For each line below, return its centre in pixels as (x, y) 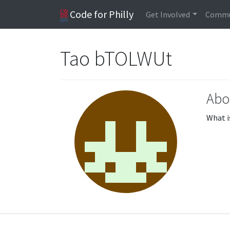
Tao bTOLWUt (117, 59)
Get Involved (168, 14)
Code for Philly (101, 14)
